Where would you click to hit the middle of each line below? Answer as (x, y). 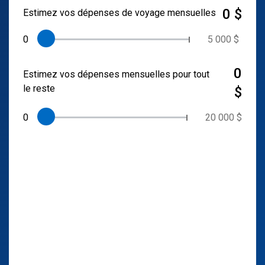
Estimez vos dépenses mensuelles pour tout (116, 74)
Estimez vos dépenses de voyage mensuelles (119, 12)
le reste (39, 88)
